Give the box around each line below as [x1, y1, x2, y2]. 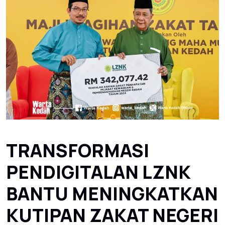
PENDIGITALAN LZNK [6, 160, 190, 185]
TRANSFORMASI [6, 138, 149, 163]
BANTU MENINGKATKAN [6, 181, 218, 206]
